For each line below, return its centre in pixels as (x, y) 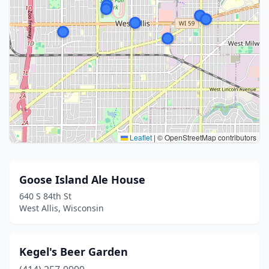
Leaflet (140, 137)
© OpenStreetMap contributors (206, 137)
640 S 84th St (45, 196)
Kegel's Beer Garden (74, 252)
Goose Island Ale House (82, 180)
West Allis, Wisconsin (62, 208)
